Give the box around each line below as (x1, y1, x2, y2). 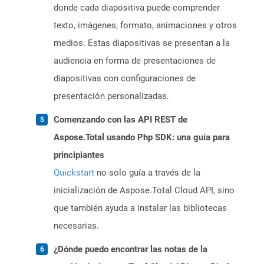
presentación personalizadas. (54, 91, 169, 102)
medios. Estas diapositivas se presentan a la (54, 38, 230, 49)
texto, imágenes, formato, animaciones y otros (54, 20, 237, 31)
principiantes (54, 150, 104, 161)
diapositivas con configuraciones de (54, 73, 196, 84)
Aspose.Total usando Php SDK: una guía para (54, 132, 230, 143)
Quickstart (54, 167, 94, 179)
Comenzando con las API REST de (54, 114, 187, 126)
